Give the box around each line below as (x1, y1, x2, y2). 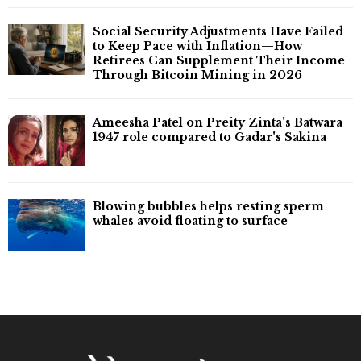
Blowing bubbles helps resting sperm (93, 199, 324, 214)
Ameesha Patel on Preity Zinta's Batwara (93, 115, 342, 131)
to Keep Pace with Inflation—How (93, 39, 302, 54)
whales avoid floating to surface (93, 214, 288, 229)
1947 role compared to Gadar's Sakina (93, 130, 326, 145)
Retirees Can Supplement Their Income (93, 53, 345, 68)
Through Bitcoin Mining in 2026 (93, 68, 302, 83)
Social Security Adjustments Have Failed (93, 24, 343, 39)
